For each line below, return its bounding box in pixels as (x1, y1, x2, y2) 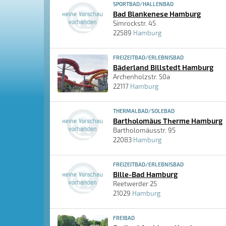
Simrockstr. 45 (113, 19, 156, 27)
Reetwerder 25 (113, 180, 157, 188)
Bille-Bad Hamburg (113, 169, 178, 179)
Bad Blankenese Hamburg (113, 9, 201, 18)
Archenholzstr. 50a (113, 73, 170, 81)
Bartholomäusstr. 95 (113, 126, 176, 134)
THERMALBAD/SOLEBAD (113, 107, 175, 114)
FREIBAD (113, 214, 135, 221)
